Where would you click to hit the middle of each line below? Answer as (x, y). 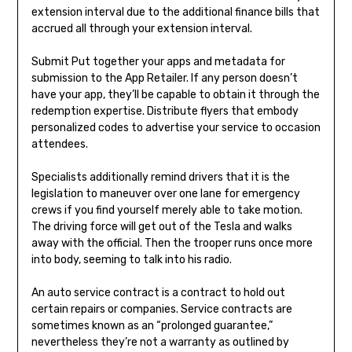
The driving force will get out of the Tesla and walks (161, 227)
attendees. (59, 145)
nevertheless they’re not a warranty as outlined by (160, 343)
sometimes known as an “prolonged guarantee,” (152, 326)
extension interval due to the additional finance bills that (175, 13)
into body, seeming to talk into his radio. (131, 260)
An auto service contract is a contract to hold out (158, 293)
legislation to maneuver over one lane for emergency (165, 194)
